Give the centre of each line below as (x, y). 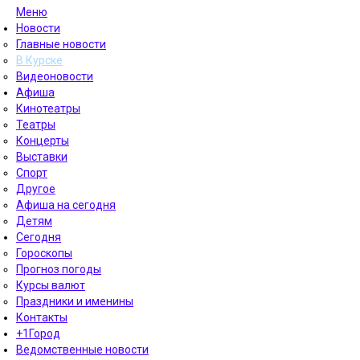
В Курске (39, 60)
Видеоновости (55, 76)
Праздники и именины (75, 301)
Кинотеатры (48, 108)
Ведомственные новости (82, 350)
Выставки (42, 157)
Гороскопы (44, 253)
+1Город (38, 333)
